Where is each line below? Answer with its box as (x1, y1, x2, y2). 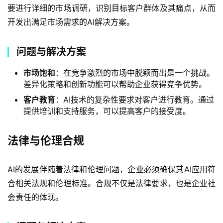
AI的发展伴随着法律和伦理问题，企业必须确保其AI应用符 (7, 164, 216, 174)
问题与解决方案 (16, 46, 86, 58)
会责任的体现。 (7, 192, 63, 202)
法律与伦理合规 (7, 134, 84, 147)
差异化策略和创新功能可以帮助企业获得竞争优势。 (23, 79, 207, 89)
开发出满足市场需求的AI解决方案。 (7, 17, 134, 27)
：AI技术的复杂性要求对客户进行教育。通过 (55, 95, 214, 105)
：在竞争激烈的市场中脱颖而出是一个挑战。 (55, 68, 215, 78)
